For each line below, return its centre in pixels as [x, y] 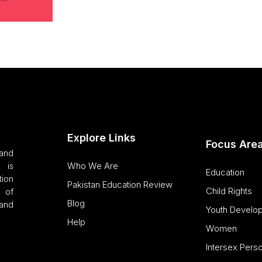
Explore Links [101, 137]
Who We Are [92, 166]
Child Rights [229, 191]
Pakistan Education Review [120, 184]
